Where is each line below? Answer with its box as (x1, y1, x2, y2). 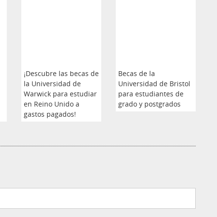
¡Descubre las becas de (24, 68, 99, 78)
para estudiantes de (118, 89, 184, 98)
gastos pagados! (24, 109, 76, 119)
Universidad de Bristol (118, 78, 190, 88)
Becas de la (118, 68, 155, 78)
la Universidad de (24, 78, 81, 88)
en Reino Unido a (24, 99, 79, 108)
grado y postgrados (118, 99, 181, 108)
